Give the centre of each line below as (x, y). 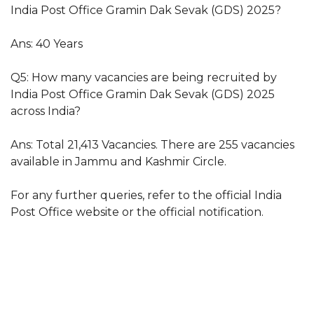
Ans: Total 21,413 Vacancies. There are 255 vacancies (152, 144)
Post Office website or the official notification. (137, 212)
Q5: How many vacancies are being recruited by (144, 77)
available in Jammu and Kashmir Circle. (118, 161)
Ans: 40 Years (47, 43)
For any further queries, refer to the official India (146, 195)
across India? (46, 111)
